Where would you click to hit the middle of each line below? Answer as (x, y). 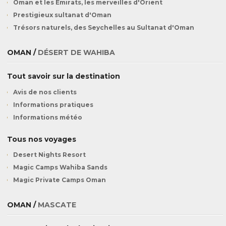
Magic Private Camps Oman (60, 180)
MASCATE (57, 205)
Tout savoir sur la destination (64, 76)
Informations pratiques (53, 104)
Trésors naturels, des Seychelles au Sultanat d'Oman (104, 28)
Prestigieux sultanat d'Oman (62, 15)
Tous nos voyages (42, 139)
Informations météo (48, 117)
